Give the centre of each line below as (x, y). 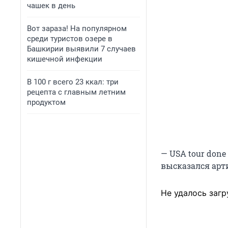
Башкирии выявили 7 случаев (81, 49)
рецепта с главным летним (76, 92)
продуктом (46, 102)
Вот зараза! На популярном (77, 28)
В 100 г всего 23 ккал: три (73, 82)
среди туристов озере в (70, 39)
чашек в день (51, 6)
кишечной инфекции (65, 59)
